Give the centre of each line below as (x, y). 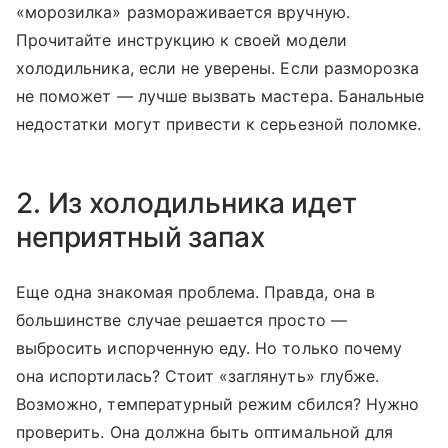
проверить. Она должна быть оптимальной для (205, 432)
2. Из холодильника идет (186, 203)
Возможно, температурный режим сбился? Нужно (218, 404)
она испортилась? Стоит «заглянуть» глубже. (198, 376)
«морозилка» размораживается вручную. (183, 12)
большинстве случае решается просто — (181, 320)
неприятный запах (140, 237)
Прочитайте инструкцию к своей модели (181, 40)
